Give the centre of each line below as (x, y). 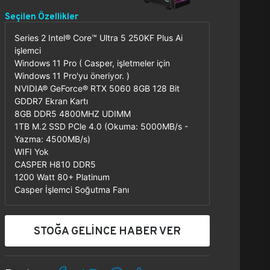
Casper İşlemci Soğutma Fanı (72, 190)
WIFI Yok (32, 152)
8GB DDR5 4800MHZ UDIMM (73, 114)
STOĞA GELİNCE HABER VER (107, 231)
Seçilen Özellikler (42, 16)
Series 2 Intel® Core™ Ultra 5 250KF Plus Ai (99, 38)
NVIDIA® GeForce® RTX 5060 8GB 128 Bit (97, 88)
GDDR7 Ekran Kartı (51, 101)
